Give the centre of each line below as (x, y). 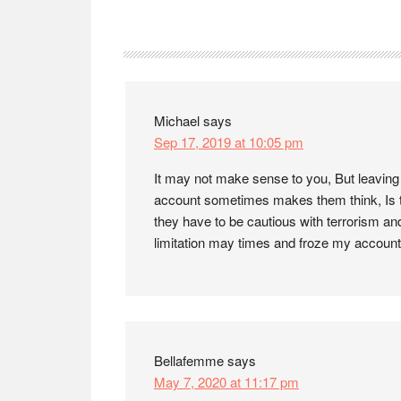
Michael (177, 120)
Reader (162, 43)
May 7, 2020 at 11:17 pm (226, 382)
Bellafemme (189, 360)
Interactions (188, 70)
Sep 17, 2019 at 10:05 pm (229, 142)
